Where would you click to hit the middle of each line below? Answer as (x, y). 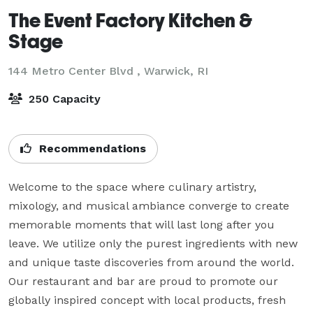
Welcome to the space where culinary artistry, (132, 187)
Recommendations (91, 148)
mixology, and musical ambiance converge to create (149, 205)
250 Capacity (63, 99)
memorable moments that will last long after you (141, 224)
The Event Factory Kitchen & (130, 20)
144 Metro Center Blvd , (76, 71)
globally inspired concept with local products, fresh (147, 300)
